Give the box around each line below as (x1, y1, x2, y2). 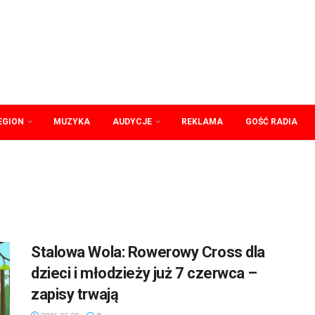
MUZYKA (53, 117, 90, 127)
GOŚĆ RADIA (245, 117, 297, 127)
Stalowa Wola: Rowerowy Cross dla (31, 243, 265, 261)
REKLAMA (181, 117, 223, 127)
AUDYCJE (112, 117, 152, 127)
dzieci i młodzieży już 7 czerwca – (31, 264, 258, 282)
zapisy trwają (31, 285, 119, 303)
